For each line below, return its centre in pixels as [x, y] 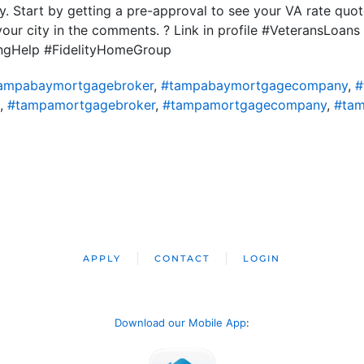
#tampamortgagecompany [244, 105]
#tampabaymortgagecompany [254, 85]
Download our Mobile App [180, 323]
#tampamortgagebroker [81, 105]
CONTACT [182, 258]
